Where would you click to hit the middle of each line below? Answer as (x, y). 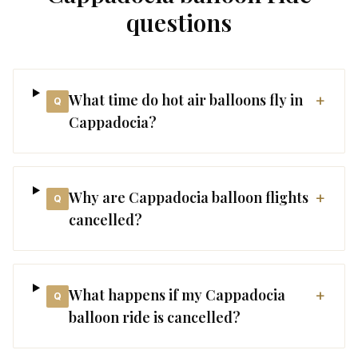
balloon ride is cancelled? (154, 317)
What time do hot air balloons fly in (185, 100)
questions (179, 22)
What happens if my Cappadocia (177, 295)
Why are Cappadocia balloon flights (188, 197)
